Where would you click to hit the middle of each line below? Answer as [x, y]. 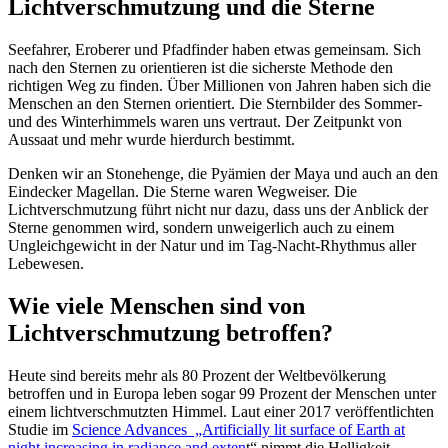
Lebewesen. [46, 263]
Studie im [40, 429]
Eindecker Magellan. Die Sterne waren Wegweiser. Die [182, 191]
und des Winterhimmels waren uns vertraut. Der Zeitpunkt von [205, 121]
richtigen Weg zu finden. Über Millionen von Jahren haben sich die [219, 85]
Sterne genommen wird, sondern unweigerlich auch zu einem [201, 227]
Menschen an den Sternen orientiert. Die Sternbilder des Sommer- [215, 103]
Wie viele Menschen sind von [156, 305]
